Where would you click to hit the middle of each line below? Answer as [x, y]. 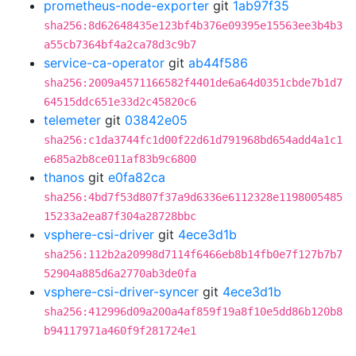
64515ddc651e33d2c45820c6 [120, 102]
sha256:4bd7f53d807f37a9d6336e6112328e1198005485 [193, 197]
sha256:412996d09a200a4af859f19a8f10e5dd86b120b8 [193, 311]
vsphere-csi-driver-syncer [121, 292]
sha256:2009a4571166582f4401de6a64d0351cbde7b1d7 [193, 83]
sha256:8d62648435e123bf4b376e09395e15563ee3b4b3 [193, 25]
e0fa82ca [137, 177]
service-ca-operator [104, 63]
